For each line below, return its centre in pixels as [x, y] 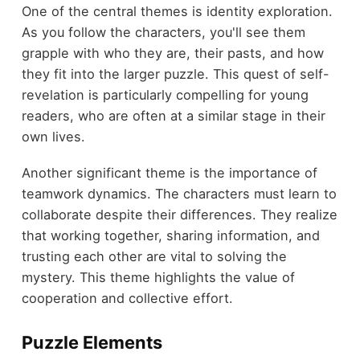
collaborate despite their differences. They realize [179, 214]
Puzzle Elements [92, 342]
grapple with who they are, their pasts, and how [172, 53]
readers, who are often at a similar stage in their [173, 116]
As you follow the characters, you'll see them [163, 33]
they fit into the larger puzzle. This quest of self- [175, 74]
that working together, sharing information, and [170, 235]
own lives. [53, 137]
